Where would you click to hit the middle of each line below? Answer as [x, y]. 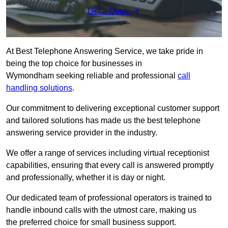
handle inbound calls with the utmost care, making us [101, 210]
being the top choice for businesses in [74, 64]
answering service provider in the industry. [82, 133]
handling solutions [39, 88]
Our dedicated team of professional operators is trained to [109, 198]
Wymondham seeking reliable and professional [92, 76]
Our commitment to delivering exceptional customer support [113, 108]
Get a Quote [109, 11]
